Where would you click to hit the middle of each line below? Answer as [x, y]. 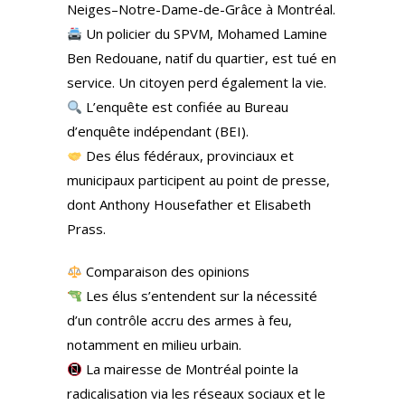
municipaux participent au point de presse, [198, 180]
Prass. [86, 229]
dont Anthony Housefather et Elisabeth [189, 204]
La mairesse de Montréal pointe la [191, 369]
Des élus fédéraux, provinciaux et [188, 155]
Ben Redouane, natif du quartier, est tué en [202, 58]
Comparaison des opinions [166, 271]
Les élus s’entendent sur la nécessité [200, 296]
